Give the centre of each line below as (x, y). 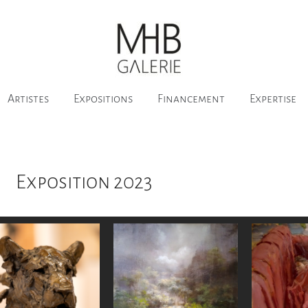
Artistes (28, 99)
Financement (191, 99)
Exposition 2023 (84, 182)
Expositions (103, 99)
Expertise (273, 99)
